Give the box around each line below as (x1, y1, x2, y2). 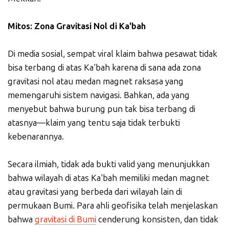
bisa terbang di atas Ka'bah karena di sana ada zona (8, 62, 201, 73)
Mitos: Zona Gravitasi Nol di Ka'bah (8, 21, 146, 32)
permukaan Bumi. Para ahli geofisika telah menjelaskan (8, 200, 218, 211)
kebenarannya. (8, 131, 64, 142)
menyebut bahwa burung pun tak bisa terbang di (8, 104, 195, 114)
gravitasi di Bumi (35, 214, 96, 225)
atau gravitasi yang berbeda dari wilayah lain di (8, 187, 182, 197)
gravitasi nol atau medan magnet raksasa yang (8, 76, 184, 87)
